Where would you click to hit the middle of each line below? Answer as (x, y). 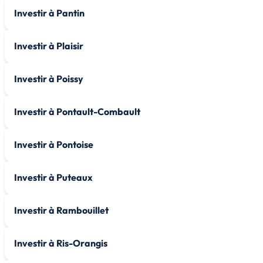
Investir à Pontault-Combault (77, 111)
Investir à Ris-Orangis (61, 243)
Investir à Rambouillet (61, 210)
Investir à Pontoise (54, 144)
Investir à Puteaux (53, 177)
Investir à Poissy (49, 78)
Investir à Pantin (49, 13)
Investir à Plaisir (49, 45)
